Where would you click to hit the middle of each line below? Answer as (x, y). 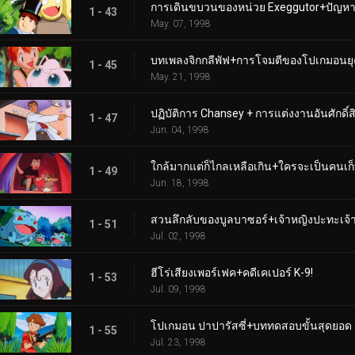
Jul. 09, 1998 (178, 289)
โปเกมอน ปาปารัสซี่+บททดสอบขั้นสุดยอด (251, 325)
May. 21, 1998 (181, 76)
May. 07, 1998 (181, 23)
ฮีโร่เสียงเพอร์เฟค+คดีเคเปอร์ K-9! (232, 272)
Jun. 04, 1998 (180, 130)
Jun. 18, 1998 (180, 183)
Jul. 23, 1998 (178, 342)
